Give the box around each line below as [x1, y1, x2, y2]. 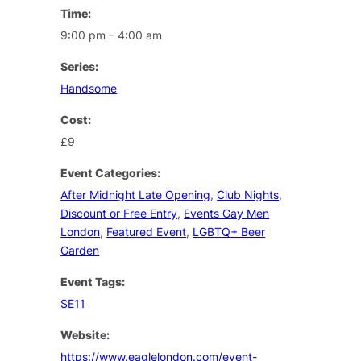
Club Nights [217, 187, 280, 201]
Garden [60, 243, 100, 257]
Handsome [60, 81, 118, 95]
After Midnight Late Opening [60, 187, 211, 201]
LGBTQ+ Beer [193, 224, 266, 239]
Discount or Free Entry [60, 205, 178, 220]
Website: [60, 327, 110, 342]
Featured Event [106, 224, 187, 239]
